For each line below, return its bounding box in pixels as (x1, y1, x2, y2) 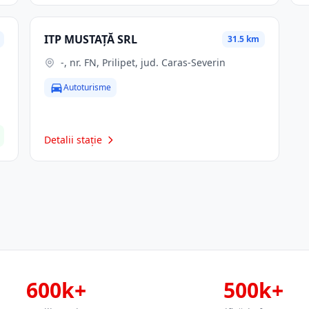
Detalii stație (43, 133, 102, 146)
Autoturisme (63, 81, 111, 93)
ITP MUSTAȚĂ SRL (43, 32, 137, 47)
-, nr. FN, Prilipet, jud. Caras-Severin (60, 56, 226, 69)
